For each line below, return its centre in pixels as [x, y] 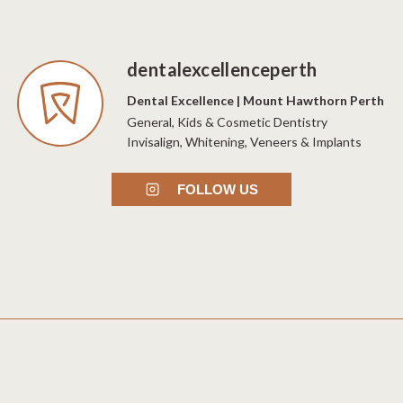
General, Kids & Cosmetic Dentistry [227, 122]
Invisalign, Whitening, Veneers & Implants [244, 142]
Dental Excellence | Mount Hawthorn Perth [255, 101]
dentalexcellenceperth [222, 70]
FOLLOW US [217, 189]
